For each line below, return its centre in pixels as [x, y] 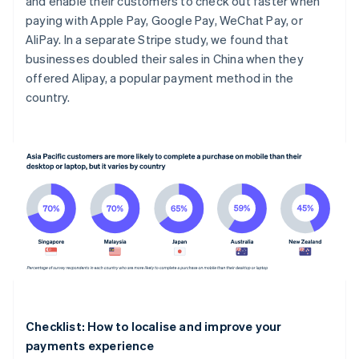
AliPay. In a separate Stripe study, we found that [157, 40]
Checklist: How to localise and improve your [154, 326]
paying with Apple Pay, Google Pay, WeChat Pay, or [164, 20]
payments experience [90, 345]
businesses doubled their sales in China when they [165, 59]
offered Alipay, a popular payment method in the [160, 78]
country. [48, 97]
